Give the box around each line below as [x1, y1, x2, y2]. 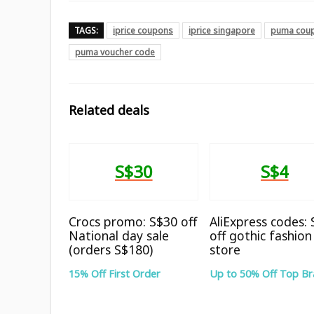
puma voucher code [75, 46, 155, 58]
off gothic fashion [210, 226, 313, 244]
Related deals [69, 101, 149, 118]
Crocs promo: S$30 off [69, 212, 198, 230]
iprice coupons [113, 24, 173, 36]
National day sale [69, 226, 170, 244]
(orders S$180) [69, 240, 153, 258]
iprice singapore [189, 24, 255, 36]
